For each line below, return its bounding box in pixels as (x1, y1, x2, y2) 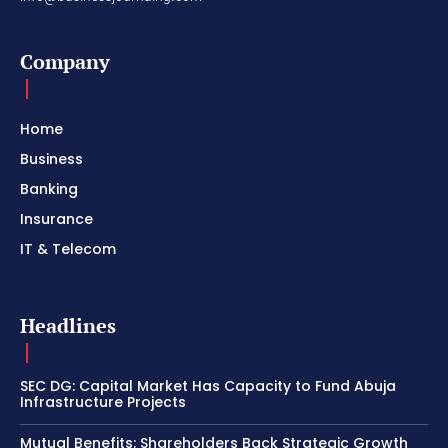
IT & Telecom (20, 238, 116, 259)
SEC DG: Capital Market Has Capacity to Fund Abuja (20, 375, 396, 396)
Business (20, 148, 83, 169)
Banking (20, 178, 78, 199)
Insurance (20, 208, 93, 229)
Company (20, 47, 110, 75)
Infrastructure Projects (20, 391, 186, 412)
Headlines (20, 311, 116, 339)
